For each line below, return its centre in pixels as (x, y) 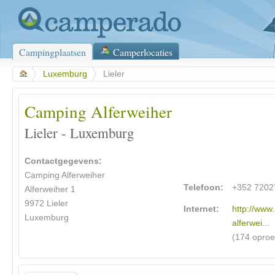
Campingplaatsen (52, 52)
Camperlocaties (143, 52)
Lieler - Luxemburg (79, 133)
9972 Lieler (46, 204)
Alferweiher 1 (50, 190)
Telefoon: (204, 188)
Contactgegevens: (63, 161)
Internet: (202, 209)
